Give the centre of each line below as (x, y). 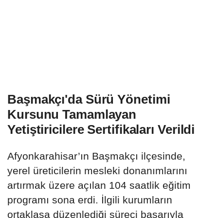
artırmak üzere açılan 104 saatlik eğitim (99, 185)
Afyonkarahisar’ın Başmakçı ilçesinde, (96, 156)
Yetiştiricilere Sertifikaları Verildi (101, 130)
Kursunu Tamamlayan (72, 115)
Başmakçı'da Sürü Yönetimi (89, 100)
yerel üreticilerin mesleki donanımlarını (97, 171)
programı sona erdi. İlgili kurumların (90, 200)
